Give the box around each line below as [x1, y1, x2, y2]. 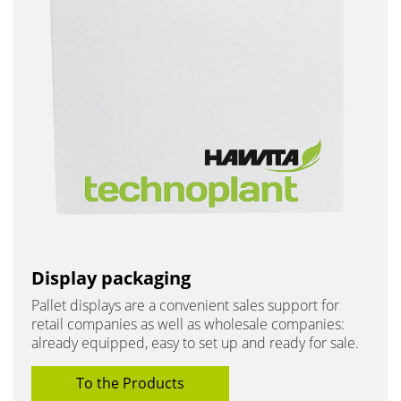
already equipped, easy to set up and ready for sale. [31, 332, 359, 353]
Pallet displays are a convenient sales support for [31, 294, 339, 315]
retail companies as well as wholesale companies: [31, 313, 345, 334]
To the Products [76, 372, 184, 393]
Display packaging [31, 265, 191, 290]
